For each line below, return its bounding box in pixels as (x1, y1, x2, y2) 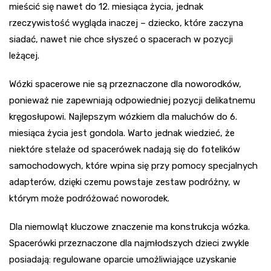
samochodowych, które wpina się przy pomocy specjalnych (9, 160, 258, 171)
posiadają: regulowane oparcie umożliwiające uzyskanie (9, 253, 237, 265)
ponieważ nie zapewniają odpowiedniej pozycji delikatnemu (9, 94, 255, 106)
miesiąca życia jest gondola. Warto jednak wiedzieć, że (9, 127, 235, 139)
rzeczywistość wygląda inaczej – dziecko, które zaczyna (9, 17, 243, 28)
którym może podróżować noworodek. (9, 192, 169, 204)
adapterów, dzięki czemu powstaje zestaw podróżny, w (9, 176, 240, 188)
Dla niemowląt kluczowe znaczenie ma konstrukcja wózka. (9, 221, 250, 232)
